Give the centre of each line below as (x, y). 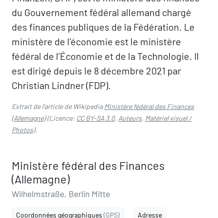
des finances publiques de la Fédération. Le (103, 27)
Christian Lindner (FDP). (61, 85)
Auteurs (130, 118)
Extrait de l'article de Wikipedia (58, 106)
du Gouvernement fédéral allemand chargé (101, 12)
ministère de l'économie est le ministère (96, 41)
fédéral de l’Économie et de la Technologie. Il (105, 56)
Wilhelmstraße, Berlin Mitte (61, 194)
